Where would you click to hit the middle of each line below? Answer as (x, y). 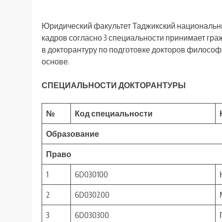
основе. (55, 62)
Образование (73, 134)
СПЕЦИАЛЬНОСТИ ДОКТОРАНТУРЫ (114, 85)
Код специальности (114, 114)
